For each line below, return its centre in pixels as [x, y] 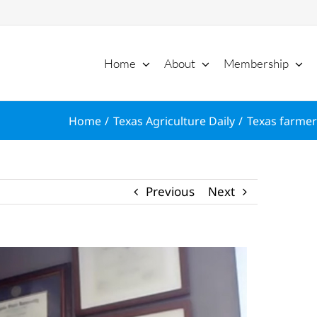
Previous [170, 191]
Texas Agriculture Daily [174, 121]
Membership [256, 63]
